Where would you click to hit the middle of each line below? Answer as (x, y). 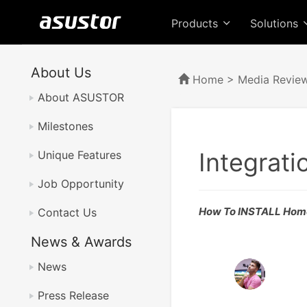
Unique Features (79, 155)
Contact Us (67, 212)
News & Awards (81, 242)
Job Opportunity (81, 184)
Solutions (276, 23)
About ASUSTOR (81, 97)
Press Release (73, 295)
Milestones (65, 126)
